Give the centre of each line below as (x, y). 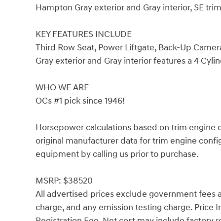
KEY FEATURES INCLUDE (84, 34)
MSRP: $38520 (64, 181)
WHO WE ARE (62, 87)
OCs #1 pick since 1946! (80, 101)
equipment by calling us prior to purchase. (117, 154)
